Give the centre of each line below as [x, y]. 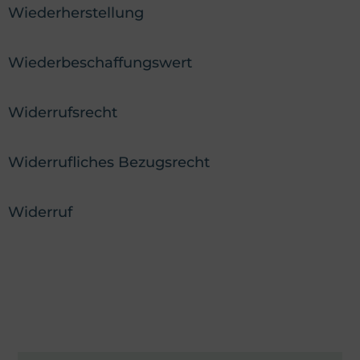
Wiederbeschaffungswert [100, 62]
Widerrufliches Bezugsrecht [109, 162]
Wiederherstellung [76, 12]
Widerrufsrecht [63, 112]
